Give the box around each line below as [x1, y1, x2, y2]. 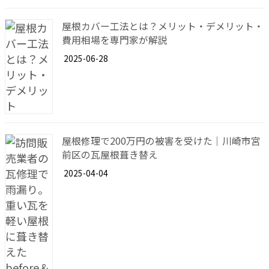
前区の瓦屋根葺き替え [62, 148, 158, 162]
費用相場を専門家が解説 [62, 32, 168, 47]
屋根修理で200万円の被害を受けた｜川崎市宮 [62, 134, 261, 148]
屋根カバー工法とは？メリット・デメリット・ [62, 19, 264, 33]
